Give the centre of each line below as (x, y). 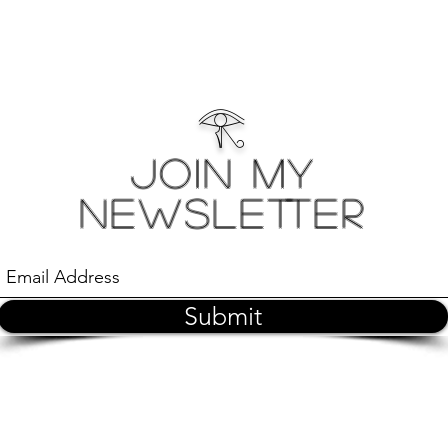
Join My (223, 172)
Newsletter (223, 212)
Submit (223, 316)
